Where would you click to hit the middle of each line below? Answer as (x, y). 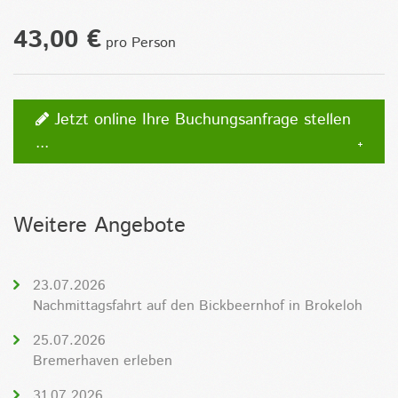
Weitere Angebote (99, 225)
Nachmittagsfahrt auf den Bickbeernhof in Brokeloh (198, 306)
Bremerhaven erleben (103, 361)
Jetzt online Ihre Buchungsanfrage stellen (200, 119)
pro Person (139, 43)
